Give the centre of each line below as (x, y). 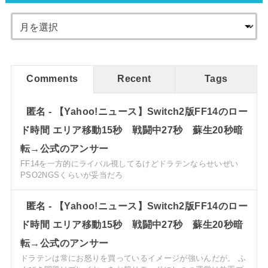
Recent (134, 78)
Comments (52, 78)
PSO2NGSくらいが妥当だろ (71, 175)
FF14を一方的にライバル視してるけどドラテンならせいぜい (129, 163)
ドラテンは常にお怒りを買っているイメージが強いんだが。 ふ (133, 258)
